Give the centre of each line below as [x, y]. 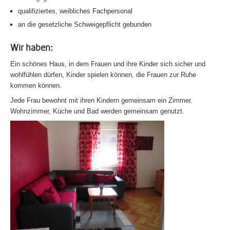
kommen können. [36, 85]
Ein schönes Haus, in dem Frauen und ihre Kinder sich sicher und [108, 64]
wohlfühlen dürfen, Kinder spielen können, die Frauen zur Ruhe [103, 75]
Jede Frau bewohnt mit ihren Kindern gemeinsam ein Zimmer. [101, 100]
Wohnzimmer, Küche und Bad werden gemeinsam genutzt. [97, 111]
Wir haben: [32, 48]
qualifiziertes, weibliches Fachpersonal [75, 11]
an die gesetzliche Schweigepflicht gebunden [85, 24]
